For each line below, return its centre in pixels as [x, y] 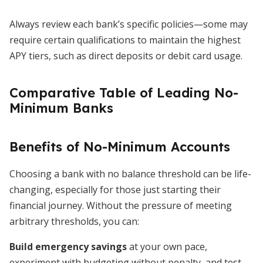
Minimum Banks [61, 108]
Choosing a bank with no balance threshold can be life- [130, 174]
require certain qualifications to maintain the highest [125, 40]
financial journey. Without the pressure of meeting [121, 205]
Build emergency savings [68, 247]
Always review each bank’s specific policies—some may [129, 24]
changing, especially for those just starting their [115, 190]
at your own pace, [167, 247]
